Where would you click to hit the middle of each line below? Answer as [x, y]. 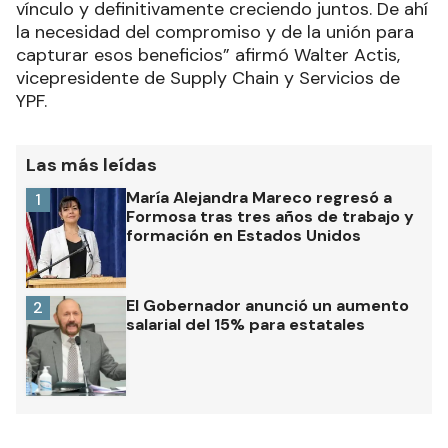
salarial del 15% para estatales [245, 325]
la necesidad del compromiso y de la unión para [215, 32]
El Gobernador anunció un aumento [267, 306]
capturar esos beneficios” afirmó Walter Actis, [208, 55]
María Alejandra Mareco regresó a [259, 198]
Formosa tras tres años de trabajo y [270, 217]
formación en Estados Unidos [243, 236]
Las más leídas [91, 165]
